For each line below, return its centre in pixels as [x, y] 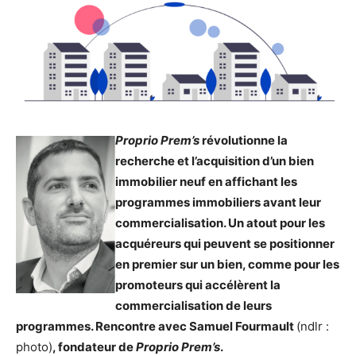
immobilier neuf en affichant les [206, 182]
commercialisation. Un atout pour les [220, 223]
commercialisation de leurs [193, 306]
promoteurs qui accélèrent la [198, 285]
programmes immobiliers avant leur [218, 203]
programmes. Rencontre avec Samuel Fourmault [156, 327]
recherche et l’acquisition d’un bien [215, 161]
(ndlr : [313, 327]
